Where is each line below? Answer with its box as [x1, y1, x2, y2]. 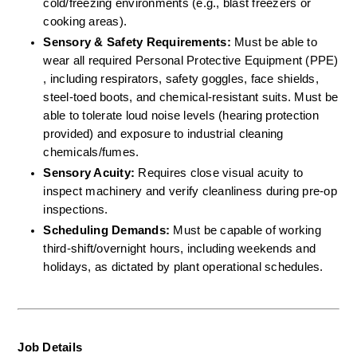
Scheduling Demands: [43, 223, 171, 237]
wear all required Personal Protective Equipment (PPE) [43, 53, 339, 67]
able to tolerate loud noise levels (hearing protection [43, 108, 319, 122]
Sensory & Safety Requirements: [43, 35, 231, 49]
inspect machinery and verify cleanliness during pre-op [43, 184, 337, 198]
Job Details [18, 340, 83, 354]
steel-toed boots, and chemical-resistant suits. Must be [43, 90, 339, 104]
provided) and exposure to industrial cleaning [43, 127, 284, 140]
